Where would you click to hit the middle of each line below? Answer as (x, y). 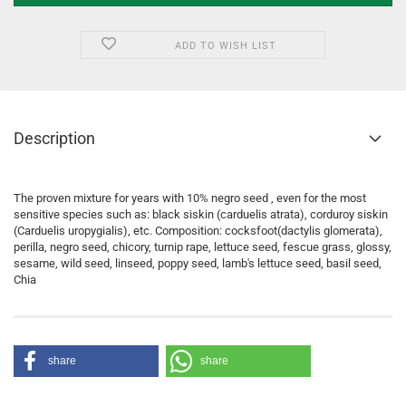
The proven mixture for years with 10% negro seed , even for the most (190, 198)
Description (54, 138)
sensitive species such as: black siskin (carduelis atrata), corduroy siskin (201, 214)
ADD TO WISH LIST (225, 46)
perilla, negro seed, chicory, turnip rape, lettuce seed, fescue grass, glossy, (203, 247)
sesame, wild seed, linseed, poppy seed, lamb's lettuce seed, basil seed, (198, 263)
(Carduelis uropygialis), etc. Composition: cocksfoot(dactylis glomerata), (198, 231)
